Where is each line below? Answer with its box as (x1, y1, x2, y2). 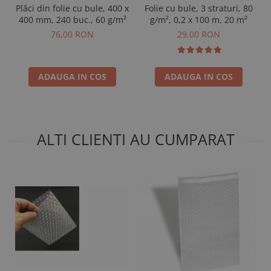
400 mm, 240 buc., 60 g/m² (18, 14, 126, 25)
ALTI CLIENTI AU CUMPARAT (36, 129, 235, 149)
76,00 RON (51, 28, 94, 40)
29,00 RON (177, 28, 220, 40)
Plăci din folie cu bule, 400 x (16, 2, 129, 14)
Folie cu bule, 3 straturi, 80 (145, 2, 253, 14)
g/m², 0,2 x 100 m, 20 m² (150, 14, 247, 25)
